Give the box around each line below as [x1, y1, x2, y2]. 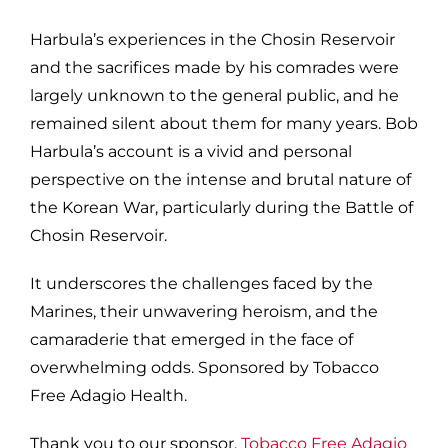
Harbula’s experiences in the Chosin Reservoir [29, 29, 395, 49]
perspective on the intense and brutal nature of [29, 169, 411, 189]
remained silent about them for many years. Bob [29, 113, 418, 133]
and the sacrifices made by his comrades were [29, 57, 399, 77]
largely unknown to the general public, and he [29, 85, 399, 105]
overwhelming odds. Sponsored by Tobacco [29, 357, 379, 377]
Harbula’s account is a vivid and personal [29, 141, 352, 161]
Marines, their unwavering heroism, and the [29, 301, 378, 321]
